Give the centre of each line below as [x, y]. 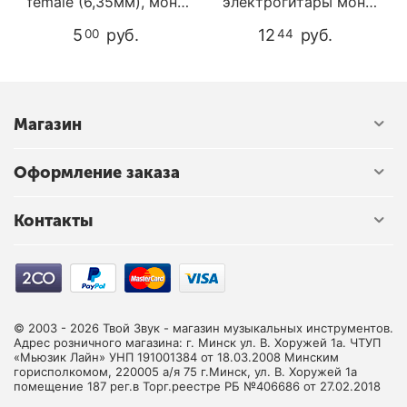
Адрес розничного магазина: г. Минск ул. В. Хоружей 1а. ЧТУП [197, 343]
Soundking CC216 [109, 19]
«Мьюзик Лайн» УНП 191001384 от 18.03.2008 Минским [176, 357]
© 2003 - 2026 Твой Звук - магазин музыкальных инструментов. [203, 328]
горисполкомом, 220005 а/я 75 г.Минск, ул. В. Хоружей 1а [185, 372]
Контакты [53, 221]
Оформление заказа [97, 173]
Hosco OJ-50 [298, 19]
